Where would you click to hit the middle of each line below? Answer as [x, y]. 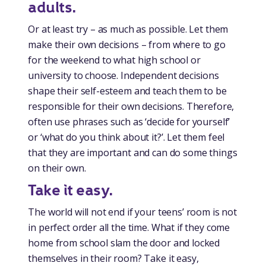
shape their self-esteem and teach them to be [127, 91]
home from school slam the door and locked [124, 243]
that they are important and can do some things [133, 152]
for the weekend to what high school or [114, 60]
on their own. [57, 168]
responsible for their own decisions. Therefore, [131, 106]
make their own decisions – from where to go [127, 44]
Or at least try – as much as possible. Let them [128, 29]
